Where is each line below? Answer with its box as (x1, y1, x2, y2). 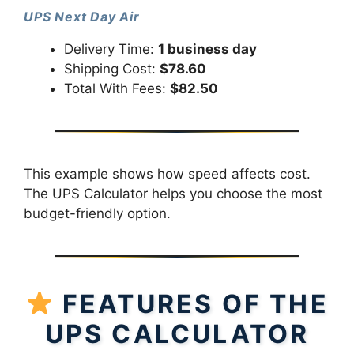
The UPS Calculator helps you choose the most (24, 185, 322, 201)
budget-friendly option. (24, 205, 171, 221)
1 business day (158, 40, 257, 57)
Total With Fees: (64, 80, 170, 96)
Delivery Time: (64, 40, 158, 57)
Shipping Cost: (64, 60, 160, 77)
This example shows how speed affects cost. (24, 165, 311, 182)
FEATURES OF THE (62, 288, 329, 319)
